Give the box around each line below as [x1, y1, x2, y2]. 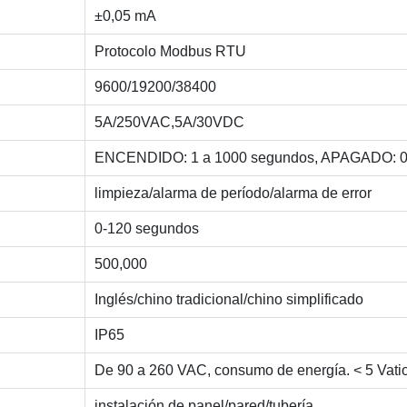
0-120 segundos [94, 220, 199, 236]
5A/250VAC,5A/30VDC [94, 114, 244, 130]
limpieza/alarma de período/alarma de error [94, 184, 372, 201]
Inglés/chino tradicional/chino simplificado [94, 291, 363, 307]
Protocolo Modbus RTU [94, 43, 246, 59]
